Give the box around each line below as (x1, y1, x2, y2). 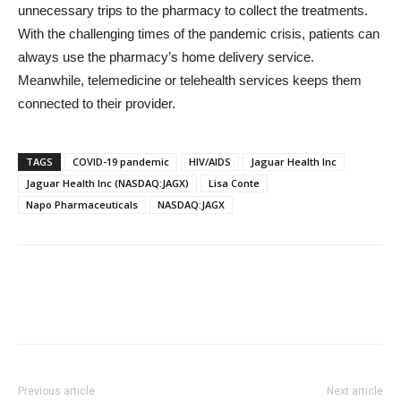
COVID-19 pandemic (73, 155, 169, 168)
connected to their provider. (18, 96, 175, 111)
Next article (327, 385, 383, 397)
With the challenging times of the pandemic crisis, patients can (18, 26, 380, 41)
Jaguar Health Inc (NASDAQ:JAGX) (26, 176, 189, 190)
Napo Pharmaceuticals (26, 198, 138, 211)
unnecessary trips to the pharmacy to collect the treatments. (18, 3, 368, 18)
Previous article (18, 385, 95, 397)
